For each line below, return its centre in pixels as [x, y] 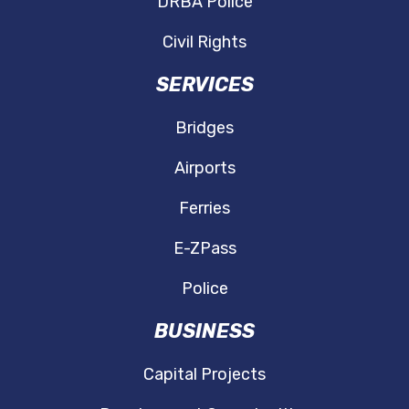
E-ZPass [204, 248]
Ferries [204, 208]
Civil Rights [204, 42]
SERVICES [204, 84]
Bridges [204, 127]
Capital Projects [204, 374]
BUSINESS [204, 330]
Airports [204, 168]
